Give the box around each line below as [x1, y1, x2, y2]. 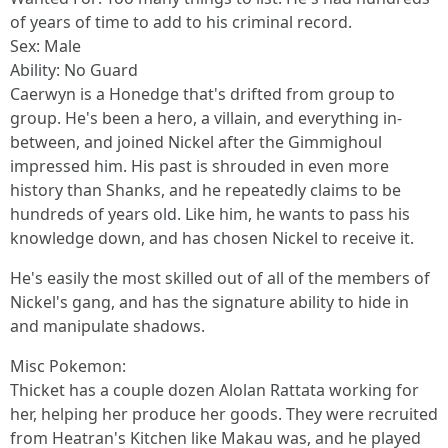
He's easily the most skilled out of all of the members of [10, 267, 430, 289]
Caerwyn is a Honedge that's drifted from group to [10, 83, 395, 105]
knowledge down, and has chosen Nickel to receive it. [10, 227, 414, 249]
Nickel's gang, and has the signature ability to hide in [10, 291, 409, 313]
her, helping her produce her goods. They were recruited [10, 403, 438, 425]
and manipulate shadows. [10, 315, 205, 337]
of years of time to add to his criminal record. [10, 11, 352, 33]
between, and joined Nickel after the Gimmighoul [10, 131, 382, 153]
